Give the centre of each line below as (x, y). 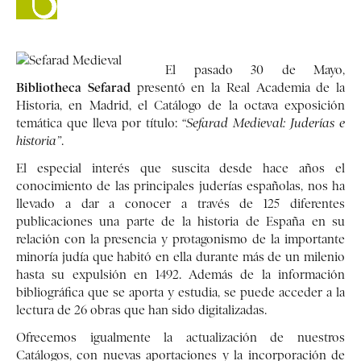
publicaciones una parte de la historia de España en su (180, 222)
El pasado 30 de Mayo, (255, 70)
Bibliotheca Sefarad (73, 87)
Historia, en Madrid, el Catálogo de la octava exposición (180, 106)
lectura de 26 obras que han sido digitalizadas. (141, 310)
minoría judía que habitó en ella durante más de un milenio (180, 257)
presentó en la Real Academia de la (237, 88)
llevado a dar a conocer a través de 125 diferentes (180, 204)
